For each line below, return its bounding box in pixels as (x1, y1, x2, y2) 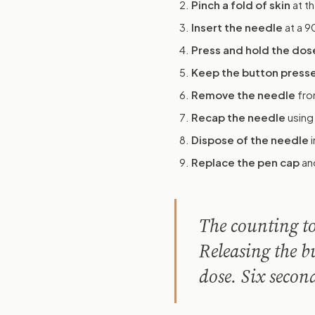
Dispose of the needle (191, 133, 309, 146)
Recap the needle (191, 110, 285, 124)
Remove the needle (191, 88, 295, 101)
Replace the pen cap (191, 155, 300, 169)
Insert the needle (191, 20, 283, 34)
